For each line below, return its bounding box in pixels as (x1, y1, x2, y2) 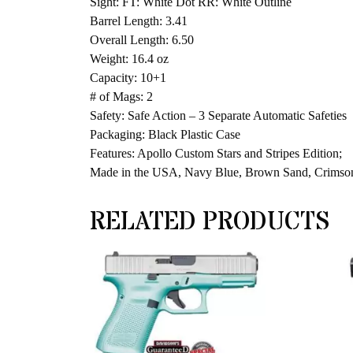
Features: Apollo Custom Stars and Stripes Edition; (90, 147, 342, 161)
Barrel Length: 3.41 (90, 14, 188, 28)
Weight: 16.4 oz (90, 52, 169, 66)
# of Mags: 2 (90, 90, 153, 104)
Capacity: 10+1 (90, 71, 166, 85)
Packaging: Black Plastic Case (90, 128, 240, 142)
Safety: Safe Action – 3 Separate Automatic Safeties (90, 109, 347, 123)
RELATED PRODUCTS (90, 205, 329, 240)
